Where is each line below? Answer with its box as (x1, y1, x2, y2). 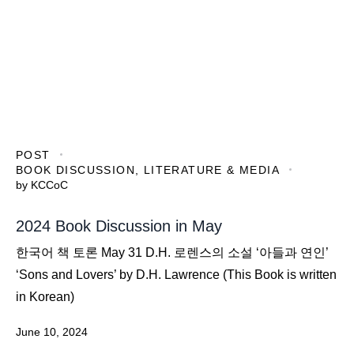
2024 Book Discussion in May (16, 217, 222, 235)
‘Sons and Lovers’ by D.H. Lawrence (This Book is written (16, 268, 337, 282)
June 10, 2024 (16, 326, 88, 339)
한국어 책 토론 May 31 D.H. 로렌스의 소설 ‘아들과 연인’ (16, 246, 329, 260)
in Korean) (16, 290, 74, 304)
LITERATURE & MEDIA (143, 163, 281, 176)
